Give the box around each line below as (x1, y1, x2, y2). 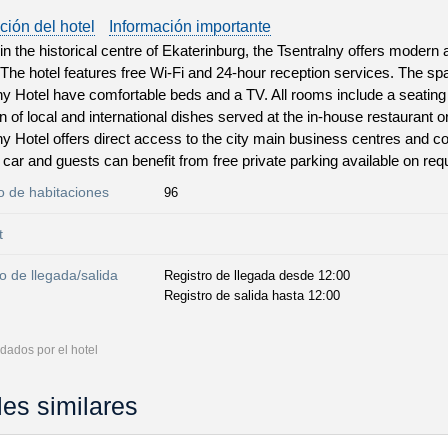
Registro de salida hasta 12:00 (164, 288, 340, 303)
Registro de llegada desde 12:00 (164, 268, 350, 283)
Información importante (109, 18, 271, 35)
